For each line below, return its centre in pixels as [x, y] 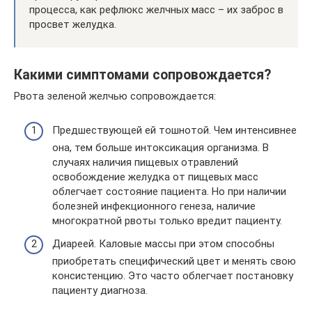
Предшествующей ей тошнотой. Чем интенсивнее [174, 130]
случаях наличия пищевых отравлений [145, 162]
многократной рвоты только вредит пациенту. [167, 220]
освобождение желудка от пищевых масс [155, 177]
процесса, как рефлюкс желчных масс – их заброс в [156, 10]
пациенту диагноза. [100, 290]
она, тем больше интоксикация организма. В [161, 147]
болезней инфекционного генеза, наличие [154, 206]
